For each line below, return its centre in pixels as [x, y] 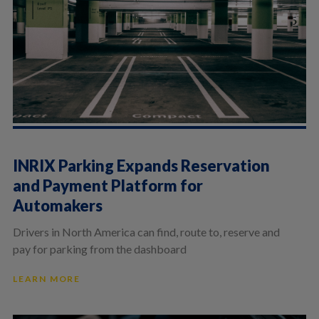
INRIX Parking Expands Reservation [141, 165]
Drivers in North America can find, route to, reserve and [146, 231]
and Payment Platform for [108, 185]
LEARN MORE [46, 278]
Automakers [57, 205]
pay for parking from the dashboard [99, 249]
